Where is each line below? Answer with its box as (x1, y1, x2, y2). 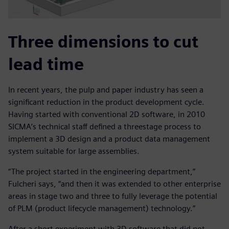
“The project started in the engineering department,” (8, 167, 195, 177)
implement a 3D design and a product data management (8, 134, 210, 144)
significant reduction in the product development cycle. (8, 97, 204, 107)
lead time (8, 54, 84, 75)
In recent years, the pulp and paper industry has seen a (8, 85, 203, 95)
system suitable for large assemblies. (8, 146, 140, 156)
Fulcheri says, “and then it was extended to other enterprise (8, 179, 221, 189)
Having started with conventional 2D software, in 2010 (8, 109, 205, 120)
